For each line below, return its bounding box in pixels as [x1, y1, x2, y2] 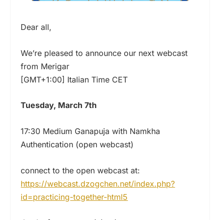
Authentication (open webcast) [21, 139, 134, 150]
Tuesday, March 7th [21, 100, 97, 110]
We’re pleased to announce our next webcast [21, 48, 188, 58]
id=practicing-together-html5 [21, 192, 128, 202]
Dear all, [21, 22, 52, 32]
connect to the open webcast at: [21, 165, 140, 175]
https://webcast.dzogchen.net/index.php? [21, 178, 175, 189]
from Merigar [21, 61, 70, 71]
